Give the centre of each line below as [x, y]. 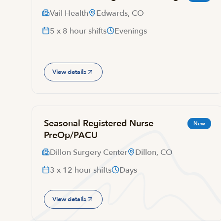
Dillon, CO [154, 152]
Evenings [131, 31]
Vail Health [69, 13]
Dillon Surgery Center [89, 152]
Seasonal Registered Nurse [99, 124]
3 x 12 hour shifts [81, 170]
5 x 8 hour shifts [78, 31]
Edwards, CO [120, 13]
